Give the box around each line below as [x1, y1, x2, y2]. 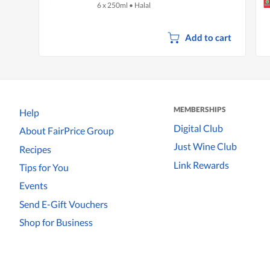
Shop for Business [19, 216, 93, 228]
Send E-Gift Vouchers [19, 198, 108, 210]
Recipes [19, 143, 51, 155]
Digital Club [174, 122, 223, 134]
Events [19, 180, 48, 192]
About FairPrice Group [19, 125, 114, 137]
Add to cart [184, 31, 231, 43]
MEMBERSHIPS [174, 104, 226, 114]
